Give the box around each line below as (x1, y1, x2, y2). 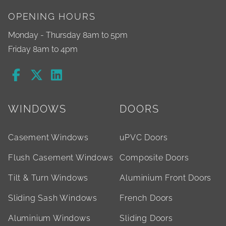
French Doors (120, 193, 174, 203)
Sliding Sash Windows (8, 193, 97, 203)
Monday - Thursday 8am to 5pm (8, 30, 128, 40)
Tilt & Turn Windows (8, 173, 89, 183)
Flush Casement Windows (8, 153, 114, 163)
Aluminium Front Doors (120, 173, 212, 183)
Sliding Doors (120, 213, 173, 223)
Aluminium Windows (8, 213, 91, 223)
